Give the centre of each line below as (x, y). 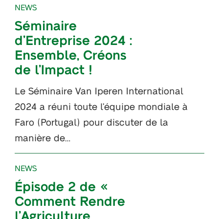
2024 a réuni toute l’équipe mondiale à (101, 106)
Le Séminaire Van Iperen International (99, 90)
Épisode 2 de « (61, 186)
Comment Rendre (70, 200)
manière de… (43, 137)
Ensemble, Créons (71, 54)
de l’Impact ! (54, 69)
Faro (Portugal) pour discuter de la (91, 121)
